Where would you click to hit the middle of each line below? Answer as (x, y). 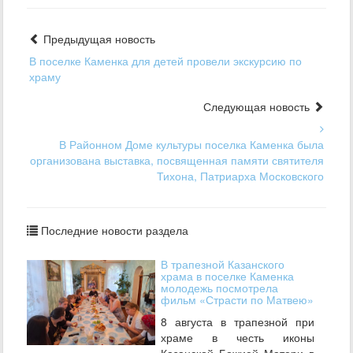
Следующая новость (258, 106)
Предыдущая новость (98, 38)
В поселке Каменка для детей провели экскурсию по (165, 60)
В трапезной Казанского (223, 264)
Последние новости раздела (113, 230)
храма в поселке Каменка (227, 275)
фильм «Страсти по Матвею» (237, 299)
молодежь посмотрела (219, 287)
